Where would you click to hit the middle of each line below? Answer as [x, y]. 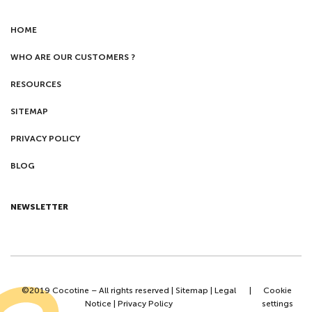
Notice [98, 304]
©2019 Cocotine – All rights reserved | [98, 290]
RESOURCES [36, 84]
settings [277, 304]
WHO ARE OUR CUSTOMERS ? [73, 57]
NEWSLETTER [39, 207]
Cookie [277, 290]
